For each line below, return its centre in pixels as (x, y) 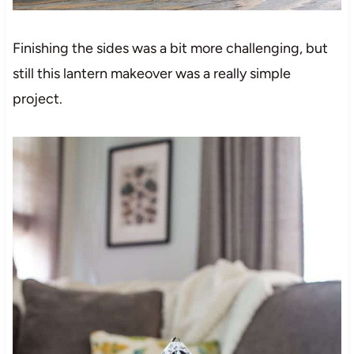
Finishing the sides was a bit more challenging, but (170, 48)
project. (37, 98)
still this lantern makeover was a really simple (151, 73)
